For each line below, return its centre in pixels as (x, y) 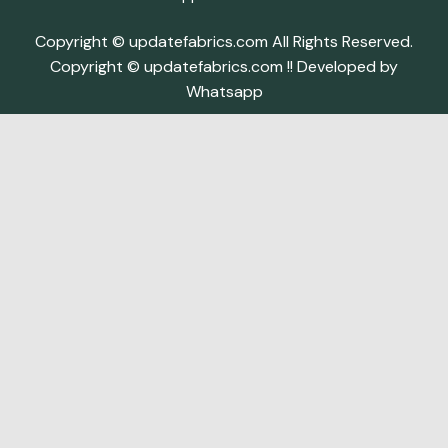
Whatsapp (224, 91)
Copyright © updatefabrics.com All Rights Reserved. (224, 41)
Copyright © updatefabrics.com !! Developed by (224, 66)
